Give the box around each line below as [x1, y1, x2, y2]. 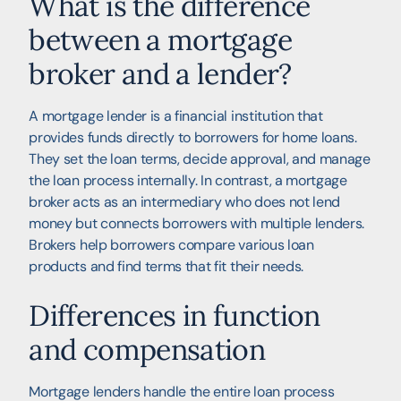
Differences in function [29, 296, 320, 334]
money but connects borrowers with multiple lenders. [29, 213, 365, 233]
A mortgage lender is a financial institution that [29, 106, 323, 125]
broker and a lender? [29, 55, 292, 92]
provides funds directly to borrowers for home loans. [29, 127, 357, 147]
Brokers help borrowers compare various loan [29, 235, 314, 254]
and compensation [29, 330, 266, 368]
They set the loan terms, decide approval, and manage [29, 149, 371, 168]
